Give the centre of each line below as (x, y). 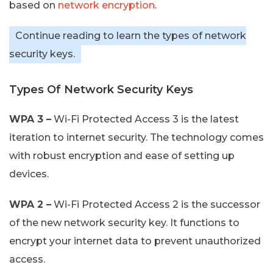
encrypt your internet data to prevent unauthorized (135, 241)
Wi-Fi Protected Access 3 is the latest (145, 119)
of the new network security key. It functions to (124, 222)
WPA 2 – (30, 204)
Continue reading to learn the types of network (131, 35)
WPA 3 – (30, 119)
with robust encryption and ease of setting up (122, 155)
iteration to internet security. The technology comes (136, 137)
